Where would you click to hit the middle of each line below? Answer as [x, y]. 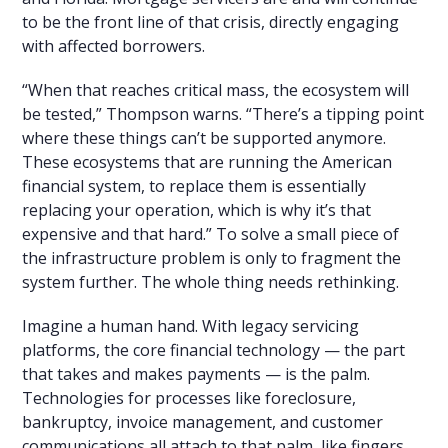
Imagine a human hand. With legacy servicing [191, 325]
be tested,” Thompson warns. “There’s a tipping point [223, 113]
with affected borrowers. [114, 45]
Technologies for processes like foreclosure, [189, 397]
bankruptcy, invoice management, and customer [203, 421]
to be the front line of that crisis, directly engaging [211, 21]
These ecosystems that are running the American [207, 161]
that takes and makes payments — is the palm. [196, 373]
